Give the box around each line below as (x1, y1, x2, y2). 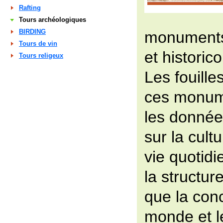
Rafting (19, 4, 41, 11)
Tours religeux (19, 52, 63, 59)
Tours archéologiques (19, 16, 86, 23)
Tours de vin (19, 40, 57, 47)
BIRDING (19, 28, 46, 35)
